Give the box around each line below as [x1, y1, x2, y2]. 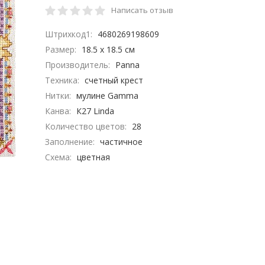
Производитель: [44, 59, 112, 70]
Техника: [44, 75, 82, 86]
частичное [100, 136, 143, 147]
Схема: [44, 151, 74, 163]
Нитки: [44, 90, 73, 101]
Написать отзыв [111, 5, 173, 15]
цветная [77, 151, 111, 163]
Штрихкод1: [44, 28, 95, 40]
